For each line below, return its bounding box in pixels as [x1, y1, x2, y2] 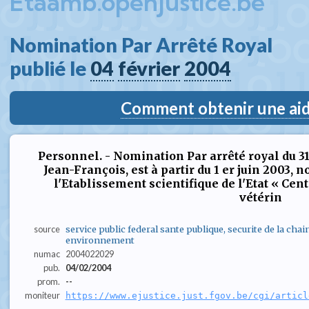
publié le [10, 57, 90, 80]
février [118, 57, 180, 80]
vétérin [239, 190, 282, 204]
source [33, 223, 60, 235]
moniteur [24, 290, 60, 301]
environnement [65, 235, 134, 246]
